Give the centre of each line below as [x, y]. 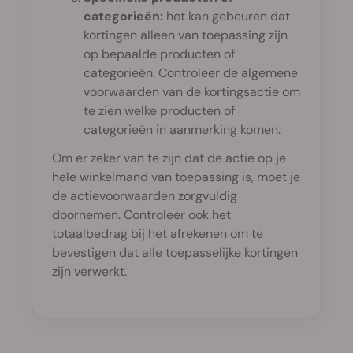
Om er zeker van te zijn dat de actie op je [169, 158]
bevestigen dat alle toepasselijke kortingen [175, 253]
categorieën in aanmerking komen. [182, 130]
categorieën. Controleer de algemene [190, 73]
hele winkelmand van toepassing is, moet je [176, 177]
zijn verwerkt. [89, 271]
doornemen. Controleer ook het [141, 215]
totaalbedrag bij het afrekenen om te [157, 234]
